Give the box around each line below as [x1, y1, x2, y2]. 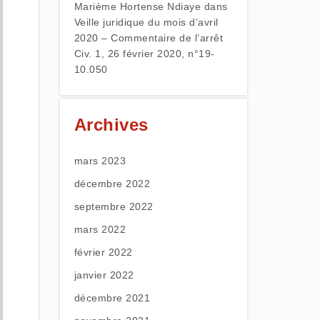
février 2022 [74, 246, 133, 258]
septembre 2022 [74, 201, 154, 212]
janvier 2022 [74, 269, 134, 281]
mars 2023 [74, 155, 126, 166]
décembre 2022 [74, 178, 150, 189]
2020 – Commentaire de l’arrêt [74, 32, 223, 44]
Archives [74, 115, 149, 134]
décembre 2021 [74, 292, 150, 304]
